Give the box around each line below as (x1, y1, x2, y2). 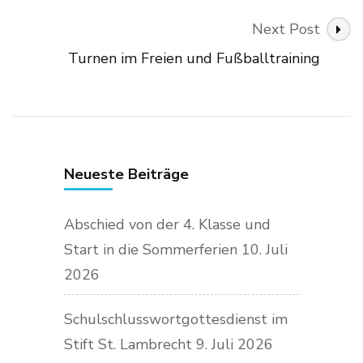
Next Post (252, 19, 320, 39)
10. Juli (241, 239, 288, 259)
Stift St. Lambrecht (64, 334, 192, 354)
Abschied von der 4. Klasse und (64, 214, 271, 234)
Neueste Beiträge (64, 164, 189, 184)
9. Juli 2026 (196, 334, 273, 354)
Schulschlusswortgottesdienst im (64, 309, 288, 329)
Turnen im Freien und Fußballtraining (68, 48, 320, 68)
